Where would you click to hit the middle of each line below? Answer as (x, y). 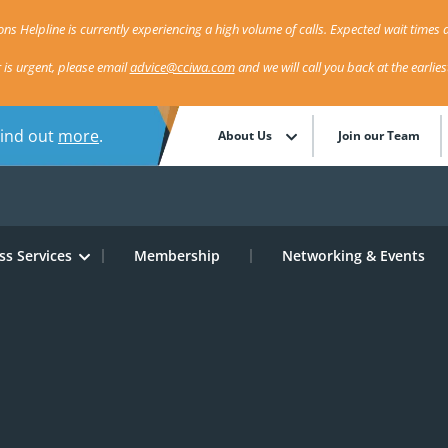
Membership (176, 255)
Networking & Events (353, 255)
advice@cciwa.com (182, 67)
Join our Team (379, 135)
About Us (245, 135)
